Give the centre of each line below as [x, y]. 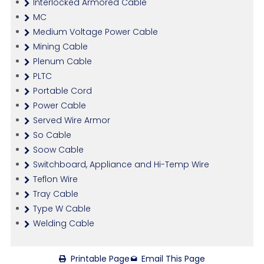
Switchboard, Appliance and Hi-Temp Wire [121, 165]
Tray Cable [55, 194]
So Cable [52, 135]
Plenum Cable [62, 62]
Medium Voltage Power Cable [95, 32]
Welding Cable [63, 224]
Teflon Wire [55, 179]
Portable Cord [62, 91]
